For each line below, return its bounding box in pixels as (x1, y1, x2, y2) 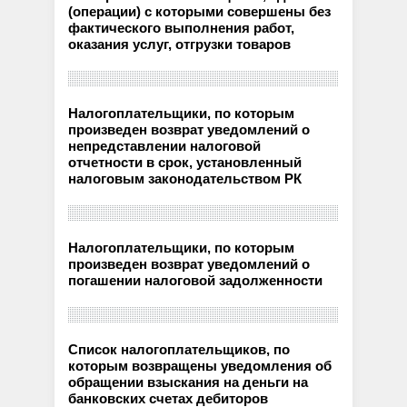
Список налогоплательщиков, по (68, 342, 291, 357)
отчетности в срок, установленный (68, 154, 303, 170)
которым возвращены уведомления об (68, 358, 333, 373)
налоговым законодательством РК (68, 171, 303, 186)
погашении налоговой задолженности (68, 273, 323, 288)
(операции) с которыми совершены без (68, 4, 332, 19)
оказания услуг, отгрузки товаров (68, 36, 292, 52)
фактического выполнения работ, (68, 20, 295, 35)
